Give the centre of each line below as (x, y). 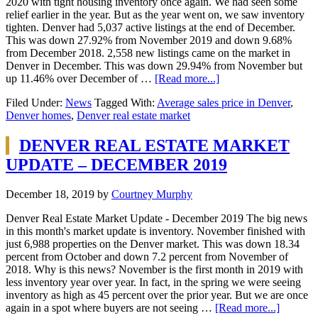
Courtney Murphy (152, 194)
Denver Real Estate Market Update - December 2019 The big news (157, 219)
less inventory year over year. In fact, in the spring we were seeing (153, 283)
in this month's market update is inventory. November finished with (155, 231)
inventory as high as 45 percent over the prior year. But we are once (157, 295)
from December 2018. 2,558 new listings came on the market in (148, 53)
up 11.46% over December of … (80, 78)
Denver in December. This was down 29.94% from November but (154, 65)
